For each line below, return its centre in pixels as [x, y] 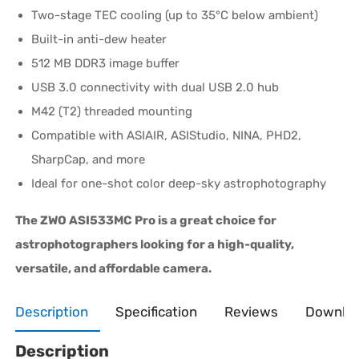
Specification [157, 311]
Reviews [252, 311]
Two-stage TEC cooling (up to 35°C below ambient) [175, 15]
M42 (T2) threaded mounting [112, 111]
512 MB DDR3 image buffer [106, 63]
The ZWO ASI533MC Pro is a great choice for [146, 220]
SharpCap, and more [89, 159]
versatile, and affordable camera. [114, 268]
